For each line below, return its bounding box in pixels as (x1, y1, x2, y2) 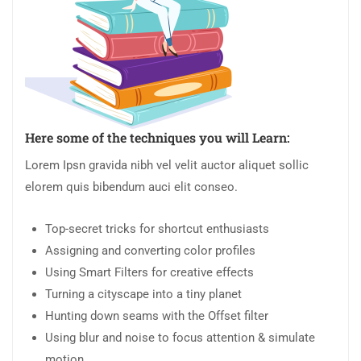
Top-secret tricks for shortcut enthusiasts (45, 222, 269, 237)
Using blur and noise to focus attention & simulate (45, 330, 315, 346)
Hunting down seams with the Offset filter (45, 309, 268, 324)
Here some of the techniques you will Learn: (25, 129, 290, 147)
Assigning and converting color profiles (45, 243, 255, 259)
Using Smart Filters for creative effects (45, 265, 254, 280)
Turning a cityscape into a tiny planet (45, 287, 242, 302)
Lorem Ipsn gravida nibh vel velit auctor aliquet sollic (25, 158, 309, 173)
